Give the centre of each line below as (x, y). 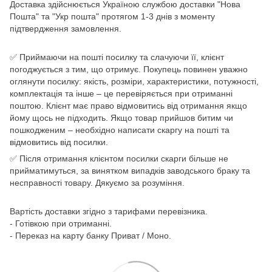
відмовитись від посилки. (59, 142)
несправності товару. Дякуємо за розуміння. (97, 182)
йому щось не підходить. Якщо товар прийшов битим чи (121, 117)
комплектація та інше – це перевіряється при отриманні (121, 93)
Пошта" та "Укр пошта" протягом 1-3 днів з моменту (112, 16)
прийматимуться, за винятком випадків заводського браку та (130, 170)
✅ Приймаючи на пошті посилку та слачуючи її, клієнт (117, 57)
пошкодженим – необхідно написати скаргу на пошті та (120, 130)
